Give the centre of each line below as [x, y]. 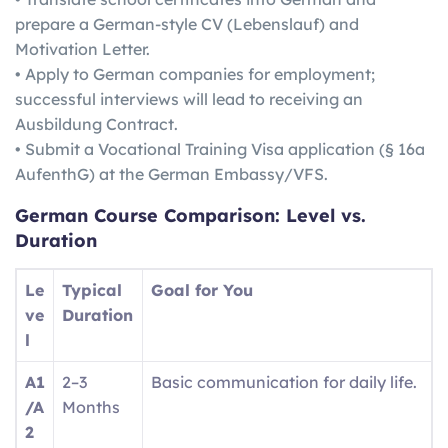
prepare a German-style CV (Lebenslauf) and [187, 24]
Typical [92, 289]
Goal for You [202, 289]
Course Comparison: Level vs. [230, 216]
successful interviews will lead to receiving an [189, 99]
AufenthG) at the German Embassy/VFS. [171, 174]
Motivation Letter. [82, 49]
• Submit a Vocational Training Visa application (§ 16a [220, 149]
